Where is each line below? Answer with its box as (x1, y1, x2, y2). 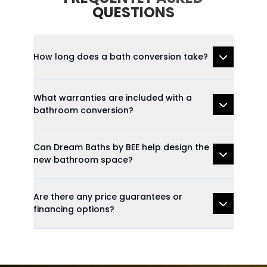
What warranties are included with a (33, 92, 192, 104)
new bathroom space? (33, 154, 133, 166)
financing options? (33, 203, 114, 215)
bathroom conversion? (33, 104, 133, 116)
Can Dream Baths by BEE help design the (33, 141, 209, 153)
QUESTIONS (92, 2, 175, 22)
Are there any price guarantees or (33, 191, 182, 203)
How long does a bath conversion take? (33, 51, 208, 63)
